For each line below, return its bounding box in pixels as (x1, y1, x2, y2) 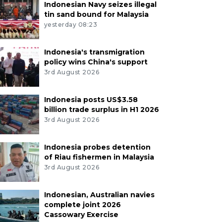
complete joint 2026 (44, 200, 121, 210)
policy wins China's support (44, 57, 148, 67)
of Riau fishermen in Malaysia (44, 153, 154, 162)
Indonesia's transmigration (44, 48, 145, 57)
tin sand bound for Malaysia (44, 10, 149, 19)
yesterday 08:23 (44, 21, 98, 29)
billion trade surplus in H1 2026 (44, 105, 159, 114)
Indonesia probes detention (44, 143, 151, 152)
